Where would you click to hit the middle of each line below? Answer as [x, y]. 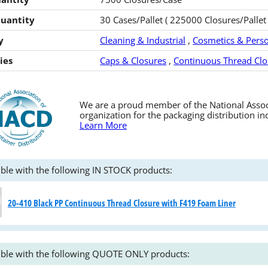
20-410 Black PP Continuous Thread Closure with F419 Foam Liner [121, 203]
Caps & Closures [133, 60]
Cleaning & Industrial [143, 40]
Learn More [103, 125]
